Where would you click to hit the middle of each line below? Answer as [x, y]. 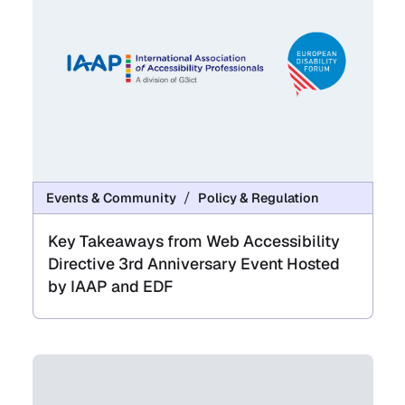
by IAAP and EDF [110, 287]
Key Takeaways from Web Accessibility [193, 241]
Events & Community [111, 198]
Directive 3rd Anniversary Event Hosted [193, 264]
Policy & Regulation [258, 198]
